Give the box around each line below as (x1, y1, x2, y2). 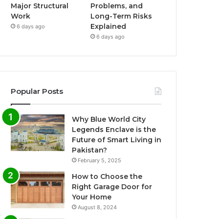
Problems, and (90, 1, 143, 11)
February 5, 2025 (78, 157, 122, 164)
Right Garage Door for (72, 182, 153, 192)
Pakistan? (72, 146, 108, 155)
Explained (90, 22, 127, 31)
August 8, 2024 (78, 204, 117, 211)
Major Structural (11, 1, 69, 11)
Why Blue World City (72, 115, 146, 124)
